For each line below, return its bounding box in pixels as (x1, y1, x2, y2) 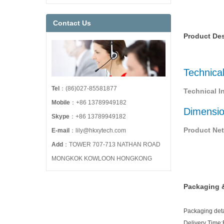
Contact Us (53, 19, 91, 27)
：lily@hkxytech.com (69, 127, 126, 134)
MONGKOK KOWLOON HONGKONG (51, 155, 152, 162)
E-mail (51, 127, 69, 134)
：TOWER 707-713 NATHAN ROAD (63, 141, 160, 148)
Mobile (51, 99, 70, 106)
